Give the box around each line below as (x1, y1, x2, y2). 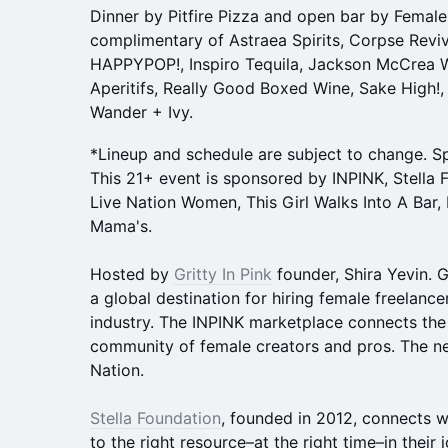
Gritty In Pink (174, 264, 272, 284)
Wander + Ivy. (90, 102, 193, 122)
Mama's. (90, 216, 152, 236)
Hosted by (90, 264, 174, 284)
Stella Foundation (90, 408, 221, 428)
